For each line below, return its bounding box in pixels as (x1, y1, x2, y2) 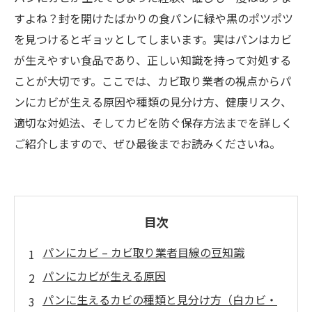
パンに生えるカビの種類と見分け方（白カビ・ (42, 291, 277, 308)
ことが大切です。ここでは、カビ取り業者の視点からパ (14, 72, 291, 89)
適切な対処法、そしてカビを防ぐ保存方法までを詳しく (14, 114, 292, 131)
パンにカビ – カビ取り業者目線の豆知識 (42, 244, 244, 260)
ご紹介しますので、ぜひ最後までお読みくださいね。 (14, 135, 281, 152)
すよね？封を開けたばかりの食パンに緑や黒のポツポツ (14, 10, 293, 26)
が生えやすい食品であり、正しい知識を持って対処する (14, 52, 291, 68)
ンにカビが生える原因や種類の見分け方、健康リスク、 (14, 93, 292, 110)
